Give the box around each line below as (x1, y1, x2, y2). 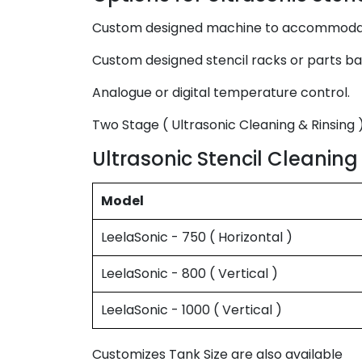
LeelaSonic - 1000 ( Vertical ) (101, 301, 282, 319)
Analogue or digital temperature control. (92, 83, 350, 102)
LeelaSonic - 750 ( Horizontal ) (101, 228, 293, 246)
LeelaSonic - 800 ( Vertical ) (101, 264, 278, 283)
